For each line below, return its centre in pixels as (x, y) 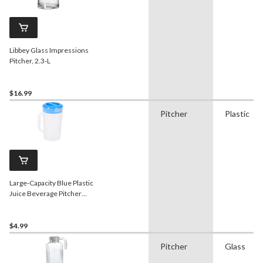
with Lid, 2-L (28, 204)
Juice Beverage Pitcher (45, 194)
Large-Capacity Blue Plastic (51, 183)
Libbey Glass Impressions (49, 50)
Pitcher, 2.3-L (30, 61)
